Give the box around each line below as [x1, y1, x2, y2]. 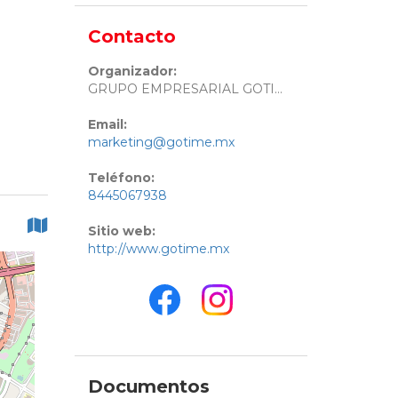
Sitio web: [87, 223, 155, 240]
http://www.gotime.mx [87, 241, 229, 258]
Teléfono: [87, 170, 155, 187]
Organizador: [87, 63, 177, 80]
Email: [87, 116, 127, 133]
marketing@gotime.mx [87, 134, 235, 151]
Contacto [87, 26, 176, 48]
